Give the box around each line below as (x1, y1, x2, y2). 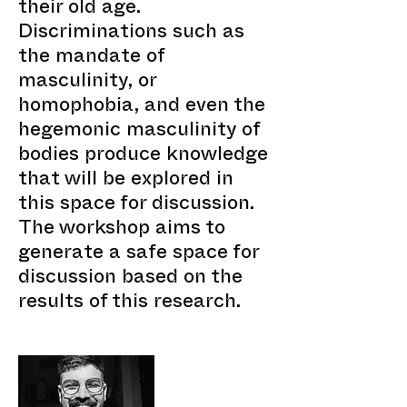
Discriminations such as (18, 29, 244, 39)
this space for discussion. (18, 201, 254, 211)
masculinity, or (18, 78, 156, 88)
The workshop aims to (18, 225, 225, 235)
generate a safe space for (18, 250, 259, 260)
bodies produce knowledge (18, 152, 268, 162)
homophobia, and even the (18, 103, 265, 113)
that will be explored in (18, 176, 233, 186)
